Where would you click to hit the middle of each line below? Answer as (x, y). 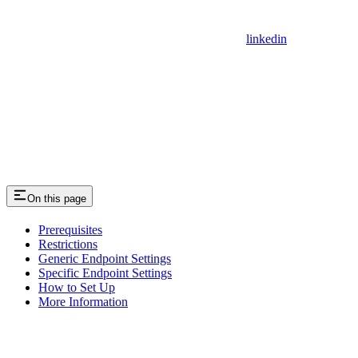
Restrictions (68, 244)
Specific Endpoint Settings (105, 272)
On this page (57, 198)
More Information (83, 301)
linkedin (267, 38)
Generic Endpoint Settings (105, 258)
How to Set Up (77, 287)
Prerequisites (70, 229)
